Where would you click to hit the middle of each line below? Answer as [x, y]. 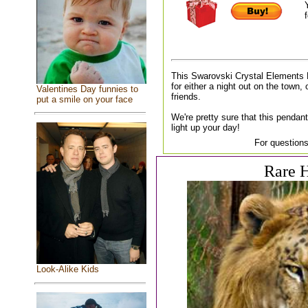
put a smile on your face [84, 100]
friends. [186, 97]
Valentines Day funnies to [87, 89]
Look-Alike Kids [67, 269]
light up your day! [205, 128]
